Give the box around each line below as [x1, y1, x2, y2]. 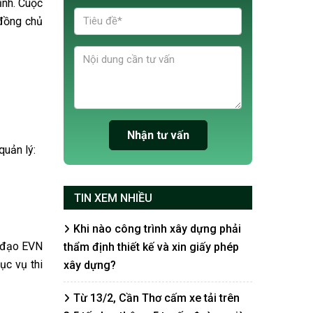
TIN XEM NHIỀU [74, 191, 152, 205]
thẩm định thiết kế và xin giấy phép [64, 240, 239, 254]
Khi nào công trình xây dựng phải [73, 222, 241, 235]
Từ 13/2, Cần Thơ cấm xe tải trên [73, 291, 240, 305]
